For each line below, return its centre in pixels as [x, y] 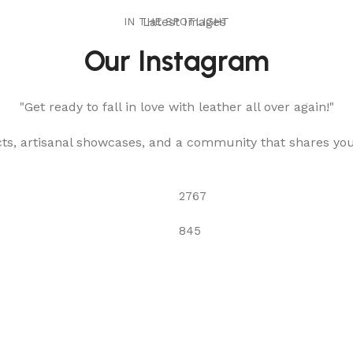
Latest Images [184, 22]
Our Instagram [176, 61]
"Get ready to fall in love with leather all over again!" [176, 106]
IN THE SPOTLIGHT [176, 21]
